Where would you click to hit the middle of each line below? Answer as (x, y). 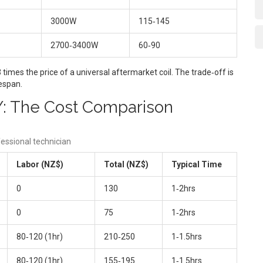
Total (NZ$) (126, 164)
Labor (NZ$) (40, 164)
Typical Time (197, 164)
